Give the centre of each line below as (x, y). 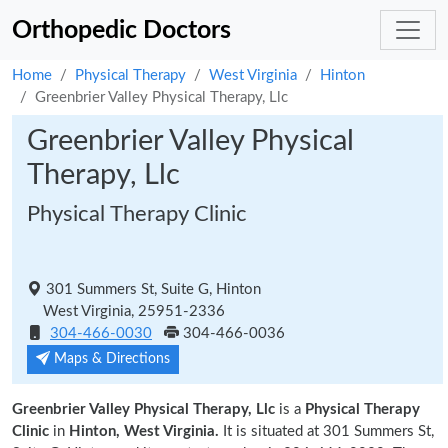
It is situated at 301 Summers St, (326, 431)
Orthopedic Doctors (121, 30)
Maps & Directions (110, 359)
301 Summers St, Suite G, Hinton (151, 289)
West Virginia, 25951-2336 (126, 311)
